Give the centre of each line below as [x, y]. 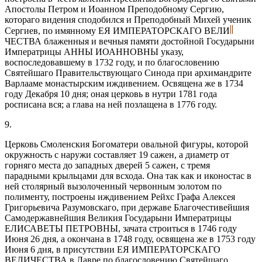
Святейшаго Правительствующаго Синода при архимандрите [128, 73]
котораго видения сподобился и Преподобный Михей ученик [128, 19]
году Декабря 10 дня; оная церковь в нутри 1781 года [111, 94]
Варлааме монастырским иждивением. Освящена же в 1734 [124, 83]
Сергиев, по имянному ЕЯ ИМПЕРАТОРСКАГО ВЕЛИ [117, 30]
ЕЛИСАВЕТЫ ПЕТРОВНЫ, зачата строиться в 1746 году [121, 228]
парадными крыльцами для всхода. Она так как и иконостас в [128, 175]
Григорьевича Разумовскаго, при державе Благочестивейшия [127, 207]
